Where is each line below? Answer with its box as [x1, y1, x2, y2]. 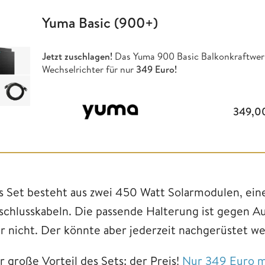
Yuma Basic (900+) [41, 12, 158, 33]
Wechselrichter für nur [41, 63, 136, 76]
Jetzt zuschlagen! [41, 50, 115, 63]
